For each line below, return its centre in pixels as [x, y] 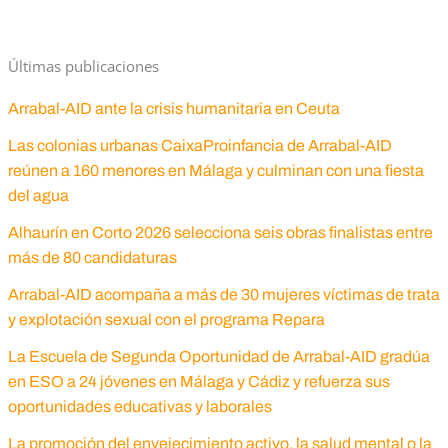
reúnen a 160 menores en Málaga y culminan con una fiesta [215, 170]
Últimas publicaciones [83, 65]
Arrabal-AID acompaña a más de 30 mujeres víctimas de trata [223, 294]
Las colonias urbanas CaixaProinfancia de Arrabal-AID [199, 145]
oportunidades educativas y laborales [139, 406]
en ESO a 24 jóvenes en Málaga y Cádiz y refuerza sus [198, 381]
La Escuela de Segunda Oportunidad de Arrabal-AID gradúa [218, 356]
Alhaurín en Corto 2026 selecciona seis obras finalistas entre [220, 232]
